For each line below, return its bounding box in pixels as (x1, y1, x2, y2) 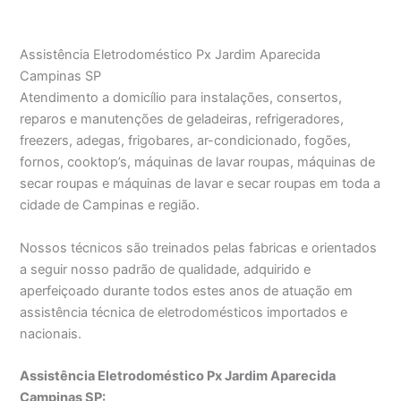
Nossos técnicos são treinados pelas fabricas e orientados (20, 239, 378, 256)
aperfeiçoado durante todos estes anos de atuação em (20, 282, 354, 299)
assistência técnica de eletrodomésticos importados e (20, 303, 348, 320)
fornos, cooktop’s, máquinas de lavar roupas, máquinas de (20, 154, 376, 171)
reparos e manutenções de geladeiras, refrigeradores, (20, 111, 345, 128)
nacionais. (20, 325, 82, 342)
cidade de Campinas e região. (20, 197, 200, 214)
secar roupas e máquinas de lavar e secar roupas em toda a (20, 175, 381, 192)
